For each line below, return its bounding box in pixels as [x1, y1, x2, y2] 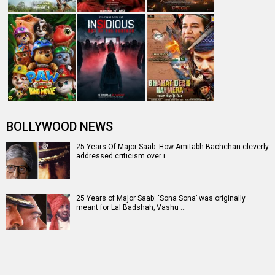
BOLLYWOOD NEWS [6, 118, 113, 134]
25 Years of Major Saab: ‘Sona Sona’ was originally [76, 193, 246, 203]
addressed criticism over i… [76, 151, 171, 160]
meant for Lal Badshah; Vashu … [76, 203, 186, 212]
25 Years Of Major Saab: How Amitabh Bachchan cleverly [76, 142, 269, 151]
